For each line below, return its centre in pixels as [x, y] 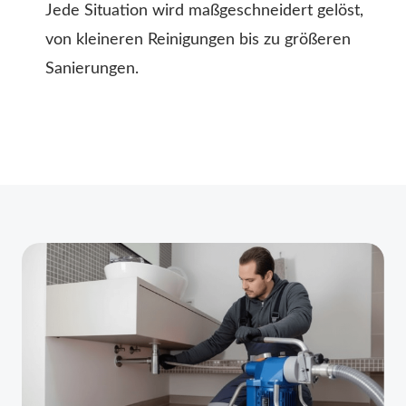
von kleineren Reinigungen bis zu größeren [198, 40]
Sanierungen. [92, 69]
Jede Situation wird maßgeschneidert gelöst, [204, 11]
